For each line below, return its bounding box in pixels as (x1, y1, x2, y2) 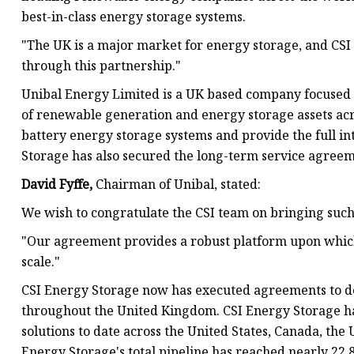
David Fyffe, (21, 175, 96, 194)
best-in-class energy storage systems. (21, 8, 246, 26)
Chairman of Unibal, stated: (96, 175, 261, 194)
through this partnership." (21, 57, 181, 75)
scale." (21, 253, 60, 271)
